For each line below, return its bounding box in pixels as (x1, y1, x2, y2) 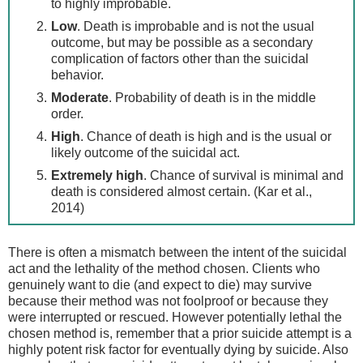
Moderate (50, 90, 109, 105)
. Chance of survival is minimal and (143, 168, 344, 182)
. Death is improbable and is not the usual (76, 19, 314, 33)
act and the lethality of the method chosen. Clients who (8, 261, 320, 275)
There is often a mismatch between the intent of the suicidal (8, 245, 347, 259)
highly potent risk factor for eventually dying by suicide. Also (8, 342, 348, 357)
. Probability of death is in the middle (108, 90, 316, 105)
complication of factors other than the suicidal (50, 51, 309, 66)
